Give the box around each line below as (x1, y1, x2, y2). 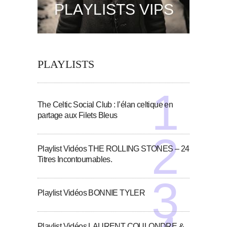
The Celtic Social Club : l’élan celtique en (37, 100, 173, 109)
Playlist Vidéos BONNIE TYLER (37, 188, 145, 197)
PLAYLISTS (37, 58, 94, 70)
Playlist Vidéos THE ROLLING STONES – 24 (37, 144, 190, 153)
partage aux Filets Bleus (37, 111, 118, 120)
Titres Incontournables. (37, 155, 112, 164)
